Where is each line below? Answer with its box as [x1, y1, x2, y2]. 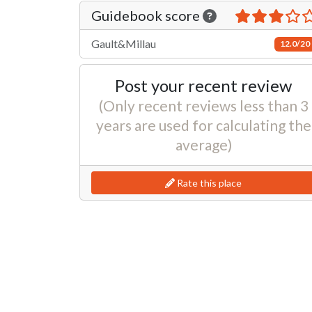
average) [175, 136, 232, 154]
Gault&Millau [91, 37, 156, 51]
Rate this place [175, 177, 242, 189]
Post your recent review [115, 75, 292, 96]
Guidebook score [91, 7, 203, 24]
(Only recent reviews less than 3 [98, 97, 309, 115]
